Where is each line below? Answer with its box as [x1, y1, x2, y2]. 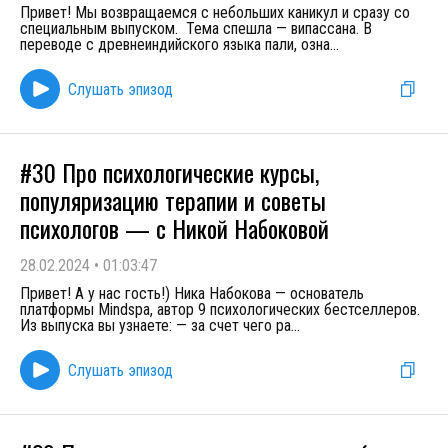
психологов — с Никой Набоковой [20, 210, 329, 246]
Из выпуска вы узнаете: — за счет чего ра [20, 316, 291, 335]
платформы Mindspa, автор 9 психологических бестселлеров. [20, 300, 420, 319]
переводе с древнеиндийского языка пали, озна [20, 35, 330, 54]
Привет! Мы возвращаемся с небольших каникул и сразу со [20, 3, 410, 22]
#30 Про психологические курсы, [20, 154, 319, 190]
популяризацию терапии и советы [20, 182, 326, 218]
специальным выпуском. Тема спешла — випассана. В [20, 19, 372, 38]
